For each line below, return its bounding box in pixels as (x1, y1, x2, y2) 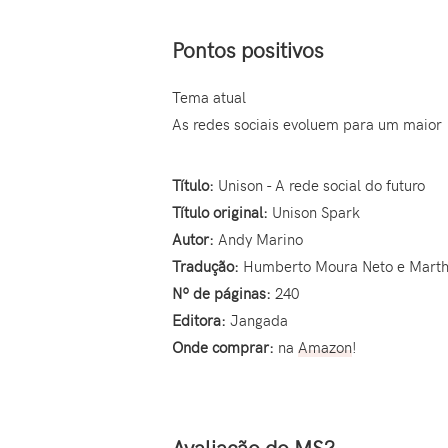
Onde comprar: (172, 336, 274, 357)
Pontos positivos (172, 35, 324, 64)
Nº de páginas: (172, 282, 271, 303)
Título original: (172, 201, 268, 222)
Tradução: (172, 255, 239, 276)
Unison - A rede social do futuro (214, 174, 425, 195)
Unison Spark (268, 201, 360, 222)
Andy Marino (214, 228, 303, 249)
